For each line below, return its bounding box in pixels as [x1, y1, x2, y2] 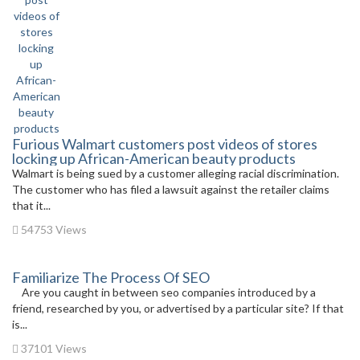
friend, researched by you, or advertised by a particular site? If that [12, 301, 344, 315]
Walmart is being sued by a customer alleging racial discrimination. [12, 166, 342, 180]
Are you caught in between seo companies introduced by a [12, 284, 316, 299]
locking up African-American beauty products [12, 149, 296, 167]
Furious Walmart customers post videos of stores [12, 134, 317, 153]
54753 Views [18, 222, 87, 236]
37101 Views [18, 341, 87, 355]
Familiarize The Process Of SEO [12, 268, 210, 286]
